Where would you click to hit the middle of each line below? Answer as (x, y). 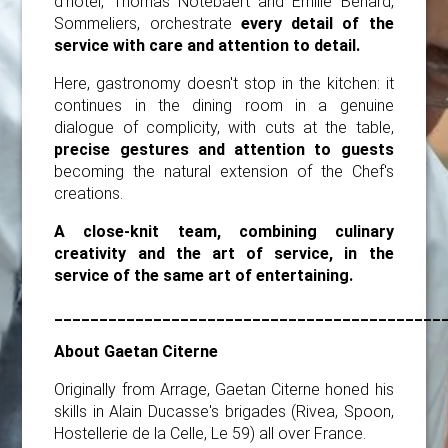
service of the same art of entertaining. (204, 276)
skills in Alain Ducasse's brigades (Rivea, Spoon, (224, 412)
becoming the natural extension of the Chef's (224, 172)
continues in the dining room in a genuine (224, 106)
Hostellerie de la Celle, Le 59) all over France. (210, 434)
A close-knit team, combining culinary (224, 232)
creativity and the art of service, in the (224, 254)
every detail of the (317, 24)
